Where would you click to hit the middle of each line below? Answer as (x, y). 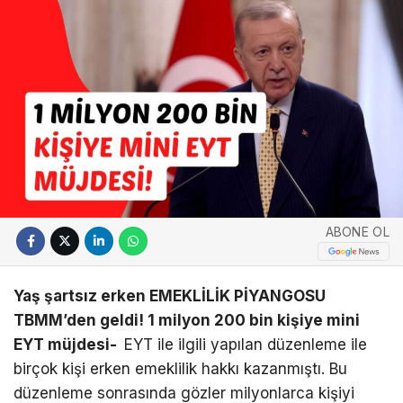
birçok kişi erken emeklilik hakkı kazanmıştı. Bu (180, 368)
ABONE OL (357, 231)
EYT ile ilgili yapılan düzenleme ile (246, 344)
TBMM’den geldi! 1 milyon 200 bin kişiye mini (187, 320)
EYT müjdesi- (69, 344)
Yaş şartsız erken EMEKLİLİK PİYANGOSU (170, 296)
